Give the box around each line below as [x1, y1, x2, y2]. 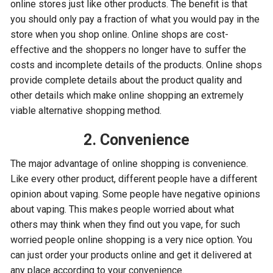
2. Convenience [83, 131, 190, 149]
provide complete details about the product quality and [10, 74, 243, 86]
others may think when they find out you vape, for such [10, 219, 241, 230]
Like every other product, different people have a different [10, 173, 258, 185]
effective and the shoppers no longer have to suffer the [10, 44, 247, 55]
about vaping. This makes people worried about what [10, 204, 235, 215]
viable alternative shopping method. [10, 105, 162, 116]
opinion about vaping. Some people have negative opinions [10, 188, 261, 200]
